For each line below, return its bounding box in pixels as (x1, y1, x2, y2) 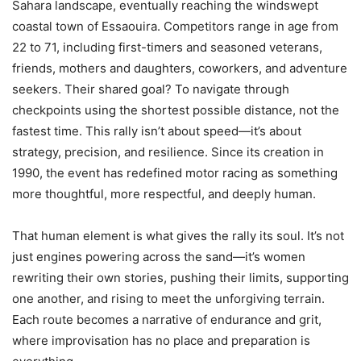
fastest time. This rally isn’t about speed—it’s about (12, 122, 301, 139)
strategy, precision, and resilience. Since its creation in (12, 143, 324, 160)
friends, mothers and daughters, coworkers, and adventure (12, 60, 347, 76)
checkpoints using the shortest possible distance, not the (12, 102, 339, 118)
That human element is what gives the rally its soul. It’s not (12, 227, 344, 243)
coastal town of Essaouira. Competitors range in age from (12, 18, 338, 34)
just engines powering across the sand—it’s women (12, 248, 305, 264)
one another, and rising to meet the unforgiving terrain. (12, 290, 325, 306)
